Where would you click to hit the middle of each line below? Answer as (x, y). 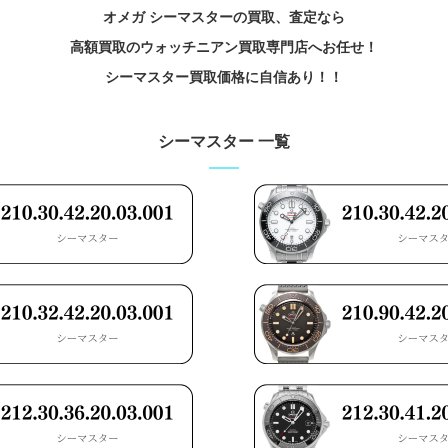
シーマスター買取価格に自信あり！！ (224, 77)
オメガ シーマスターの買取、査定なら (224, 17)
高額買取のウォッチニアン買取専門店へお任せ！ (224, 47)
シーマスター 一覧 (224, 141)
